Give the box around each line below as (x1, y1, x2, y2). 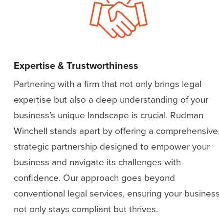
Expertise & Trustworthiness (14, 58, 138, 73)
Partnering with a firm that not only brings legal (14, 76, 201, 91)
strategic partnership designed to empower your (14, 139, 210, 153)
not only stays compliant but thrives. (14, 201, 158, 216)
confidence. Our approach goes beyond (14, 170, 175, 185)
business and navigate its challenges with (14, 154, 181, 169)
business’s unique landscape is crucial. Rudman (14, 108, 203, 122)
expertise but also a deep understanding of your (14, 92, 208, 107)
